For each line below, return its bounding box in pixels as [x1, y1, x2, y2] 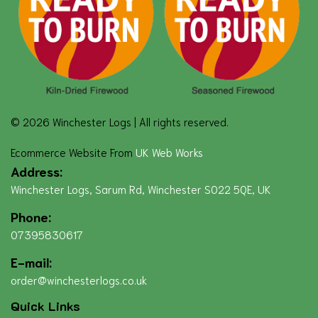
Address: [11, 162, 62, 180]
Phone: [11, 207, 51, 225]
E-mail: [11, 253, 52, 270]
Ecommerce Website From [11, 144, 136, 159]
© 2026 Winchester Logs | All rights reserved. [11, 114, 229, 128]
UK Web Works [136, 144, 203, 159]
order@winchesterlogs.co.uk [11, 272, 147, 287]
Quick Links [11, 297, 80, 314]
